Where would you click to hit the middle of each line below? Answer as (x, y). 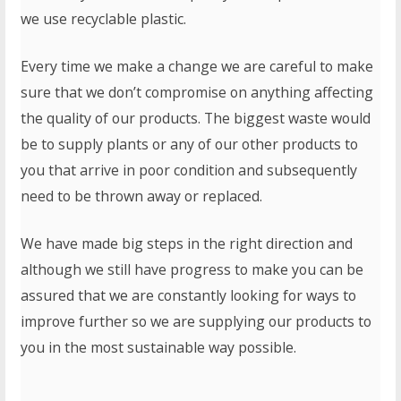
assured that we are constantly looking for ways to (189, 295)
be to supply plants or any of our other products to (190, 144)
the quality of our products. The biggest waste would (196, 118)
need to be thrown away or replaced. (142, 196)
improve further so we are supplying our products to (196, 321)
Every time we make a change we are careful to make (197, 66)
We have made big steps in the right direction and (187, 243)
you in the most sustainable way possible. (161, 347)
